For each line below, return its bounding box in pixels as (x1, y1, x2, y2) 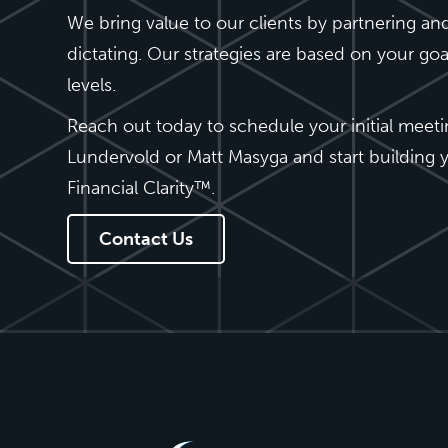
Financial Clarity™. (67, 176, 216, 199)
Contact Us (99, 227, 194, 250)
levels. (67, 73, 117, 96)
